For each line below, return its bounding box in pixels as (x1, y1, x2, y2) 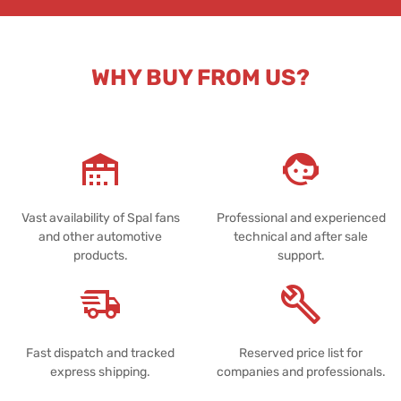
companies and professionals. (216, 363, 386, 380)
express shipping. (50, 363, 150, 380)
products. (73, 247, 128, 263)
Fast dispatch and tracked (26, 345, 175, 361)
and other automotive (38, 228, 162, 244)
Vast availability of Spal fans (21, 209, 180, 226)
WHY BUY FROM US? (91, 64, 310, 90)
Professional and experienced (216, 209, 386, 226)
